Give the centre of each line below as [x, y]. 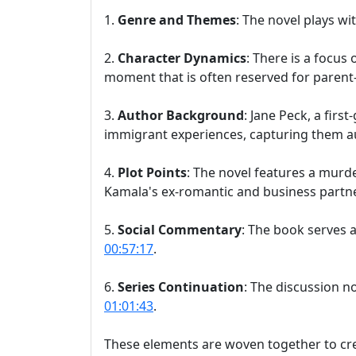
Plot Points [152, 172]
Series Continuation [181, 287]
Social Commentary [180, 230]
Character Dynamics [182, 58]
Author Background [181, 115]
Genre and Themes [177, 20]
